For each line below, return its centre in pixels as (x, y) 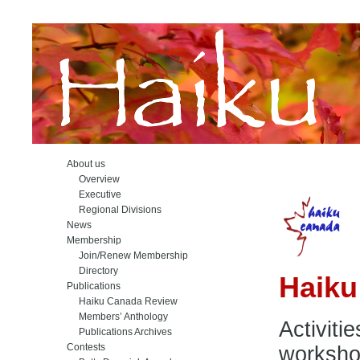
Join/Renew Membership (127, 256)
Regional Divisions (114, 210)
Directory (92, 271)
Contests (86, 347)
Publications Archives (119, 332)
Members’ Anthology (117, 317)
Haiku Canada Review (122, 301)
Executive (94, 194)
